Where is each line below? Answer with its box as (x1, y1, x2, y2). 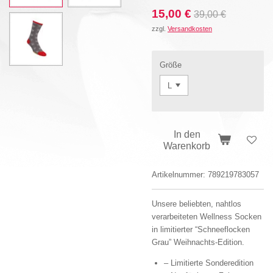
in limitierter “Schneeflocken (152, 225, 250, 234)
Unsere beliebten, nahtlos (152, 199, 241, 208)
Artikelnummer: (152, 170, 205, 179)
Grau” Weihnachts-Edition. (152, 238, 244, 247)
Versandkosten (168, 24, 212, 32)
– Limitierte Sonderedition (163, 258, 253, 268)
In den (173, 128, 200, 140)
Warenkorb (163, 140, 211, 151)
